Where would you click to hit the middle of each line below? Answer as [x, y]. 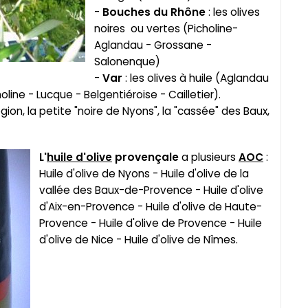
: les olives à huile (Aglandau [197, 78]
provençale [145, 157]
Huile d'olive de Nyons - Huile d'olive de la [144, 173]
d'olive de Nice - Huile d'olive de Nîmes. [139, 239]
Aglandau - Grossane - [153, 45]
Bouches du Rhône [154, 12]
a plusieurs [209, 157]
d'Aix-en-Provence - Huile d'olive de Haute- [151, 206]
